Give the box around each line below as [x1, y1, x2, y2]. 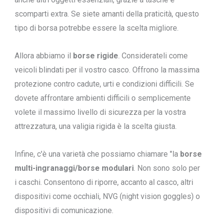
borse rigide [73, 51, 118, 60]
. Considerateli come [118, 51, 188, 60]
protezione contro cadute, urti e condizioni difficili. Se [15, 79, 194, 89]
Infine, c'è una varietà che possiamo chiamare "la [15, 149, 180, 159]
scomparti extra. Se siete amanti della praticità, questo [15, 9, 199, 18]
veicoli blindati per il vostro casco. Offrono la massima [15, 65, 200, 74]
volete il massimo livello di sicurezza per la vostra [15, 108, 186, 117]
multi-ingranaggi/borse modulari [15, 163, 134, 173]
